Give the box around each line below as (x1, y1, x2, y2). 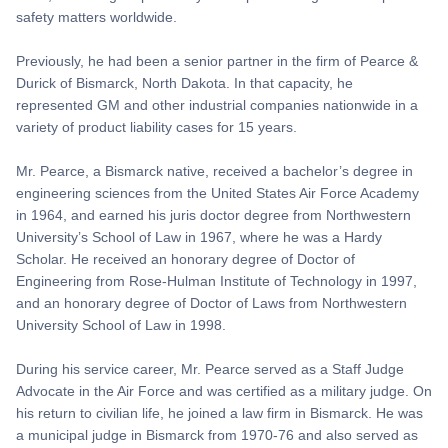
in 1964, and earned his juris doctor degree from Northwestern (16, 207, 411, 224)
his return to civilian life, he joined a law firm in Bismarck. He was (16, 405, 423, 422)
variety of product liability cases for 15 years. (16, 119, 297, 136)
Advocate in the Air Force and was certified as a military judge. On (16, 383, 432, 400)
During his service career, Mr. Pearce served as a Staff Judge (16, 361, 404, 378)
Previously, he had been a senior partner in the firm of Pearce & (16, 53, 418, 70)
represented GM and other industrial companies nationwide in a (16, 97, 418, 114)
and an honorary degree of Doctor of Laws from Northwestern (16, 295, 407, 312)
